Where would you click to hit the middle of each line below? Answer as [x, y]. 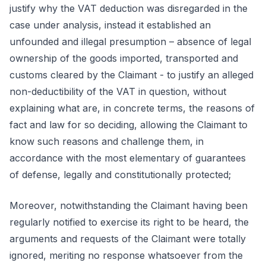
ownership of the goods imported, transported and [124, 58]
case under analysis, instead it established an [110, 25]
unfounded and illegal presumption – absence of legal [130, 42]
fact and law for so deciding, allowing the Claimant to [129, 125]
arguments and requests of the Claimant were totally [128, 239]
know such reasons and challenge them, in [107, 141]
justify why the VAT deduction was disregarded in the [129, 8]
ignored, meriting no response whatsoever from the [126, 255]
